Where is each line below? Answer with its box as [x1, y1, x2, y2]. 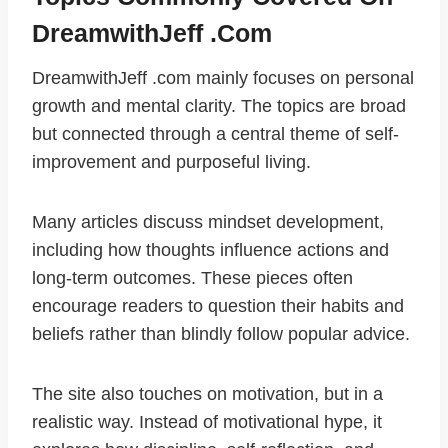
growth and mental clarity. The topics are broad [32, 96, 406, 117]
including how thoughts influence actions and [32, 240, 389, 261]
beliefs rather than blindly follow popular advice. [32, 324, 410, 345]
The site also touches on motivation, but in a [32, 384, 383, 405]
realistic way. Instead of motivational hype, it [32, 412, 382, 433]
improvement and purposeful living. [32, 152, 311, 173]
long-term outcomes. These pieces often [32, 268, 353, 289]
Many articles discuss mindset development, [32, 212, 384, 233]
